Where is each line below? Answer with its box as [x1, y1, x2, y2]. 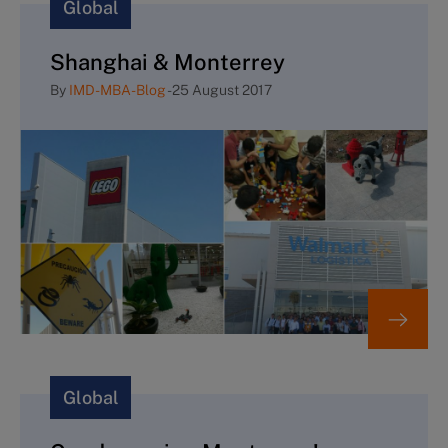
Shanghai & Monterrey [50, 49, 285, 76]
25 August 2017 [172, 82, 272, 99]
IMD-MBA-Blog [69, 82, 166, 99]
